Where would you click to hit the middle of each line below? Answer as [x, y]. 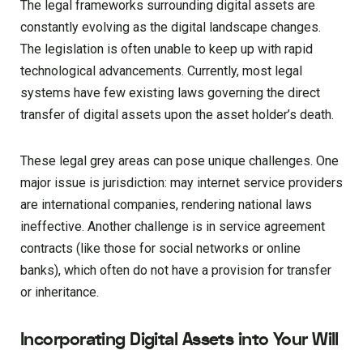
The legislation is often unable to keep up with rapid [167, 49]
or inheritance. [60, 293]
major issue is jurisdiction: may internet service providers [181, 183]
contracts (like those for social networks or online [160, 249]
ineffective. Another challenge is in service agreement [173, 227]
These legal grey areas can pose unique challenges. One [179, 161]
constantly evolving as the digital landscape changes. [171, 28]
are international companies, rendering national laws [166, 205]
